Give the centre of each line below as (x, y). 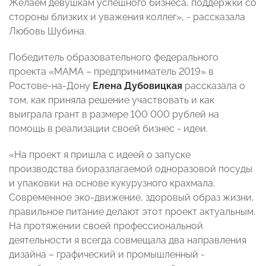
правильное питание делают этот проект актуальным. (132, 212)
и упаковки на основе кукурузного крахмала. (112, 183)
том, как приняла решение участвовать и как (112, 100)
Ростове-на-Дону (51, 86)
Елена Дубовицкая (137, 86)
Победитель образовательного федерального (114, 58)
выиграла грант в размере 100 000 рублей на (114, 115)
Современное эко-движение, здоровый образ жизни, (132, 198)
